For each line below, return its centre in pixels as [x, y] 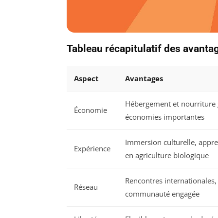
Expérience [92, 149]
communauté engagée [162, 194]
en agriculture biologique [167, 155]
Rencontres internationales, [171, 181]
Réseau [86, 187]
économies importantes [165, 117]
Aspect [86, 79]
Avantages [144, 79]
